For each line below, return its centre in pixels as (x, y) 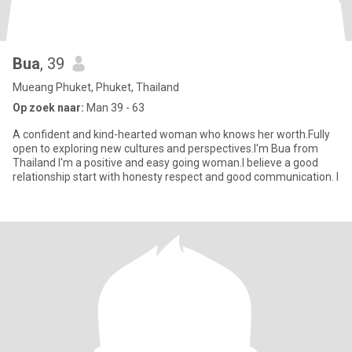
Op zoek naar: (48, 108)
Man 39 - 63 (114, 108)
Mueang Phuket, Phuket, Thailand (96, 87)
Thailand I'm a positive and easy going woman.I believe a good (165, 163)
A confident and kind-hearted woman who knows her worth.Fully (171, 134)
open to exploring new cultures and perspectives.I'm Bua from (165, 148)
